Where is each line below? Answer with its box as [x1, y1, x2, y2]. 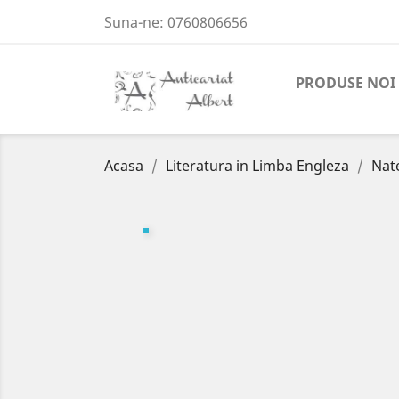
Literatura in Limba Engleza [166, 156, 349, 175]
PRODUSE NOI [296, 73, 395, 93]
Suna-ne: [104, 12, 167, 32]
